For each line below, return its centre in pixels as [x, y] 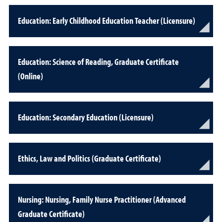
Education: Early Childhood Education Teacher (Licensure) [107, 21]
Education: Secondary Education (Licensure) [86, 117]
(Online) [30, 76]
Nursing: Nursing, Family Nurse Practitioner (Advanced [102, 199]
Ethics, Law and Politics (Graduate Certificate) [89, 158]
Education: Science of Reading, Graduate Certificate [98, 62]
